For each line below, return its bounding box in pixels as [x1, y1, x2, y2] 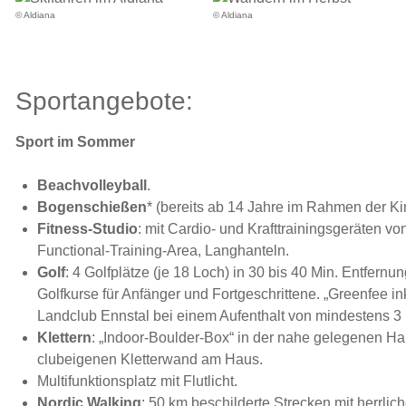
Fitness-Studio [37, 221, 138, 237]
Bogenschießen [37, 199, 147, 216]
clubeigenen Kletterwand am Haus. [37, 352, 263, 368]
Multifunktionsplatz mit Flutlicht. [37, 373, 237, 390]
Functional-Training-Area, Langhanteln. [37, 243, 289, 259]
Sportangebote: [15, 87, 193, 116]
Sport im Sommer [15, 134, 135, 150]
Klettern [37, 330, 92, 346]
